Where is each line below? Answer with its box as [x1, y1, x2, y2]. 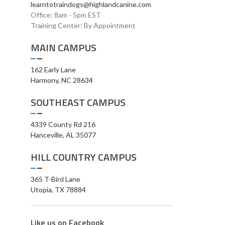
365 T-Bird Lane [31, 175, 80, 183]
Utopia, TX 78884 [31, 185, 86, 194]
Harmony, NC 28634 [31, 76, 93, 84]
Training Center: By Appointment [31, 21, 136, 30]
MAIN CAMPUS [31, 40, 96, 55]
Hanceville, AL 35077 [31, 131, 96, 139]
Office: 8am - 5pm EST [31, 11, 101, 19]
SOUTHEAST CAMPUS [31, 94, 126, 110]
